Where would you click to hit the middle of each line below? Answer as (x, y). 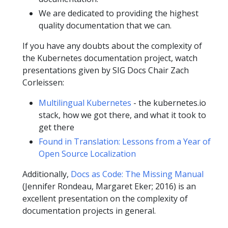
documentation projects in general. (89, 210)
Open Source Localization (87, 153)
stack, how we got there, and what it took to (122, 115)
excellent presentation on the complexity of (105, 198)
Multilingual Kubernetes (85, 103)
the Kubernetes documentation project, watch (110, 58)
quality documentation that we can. (105, 25)
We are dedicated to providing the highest (119, 13)
